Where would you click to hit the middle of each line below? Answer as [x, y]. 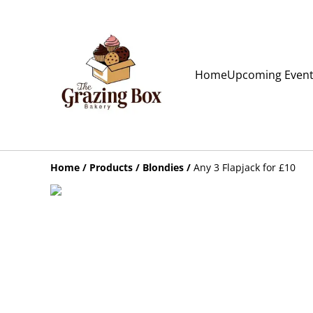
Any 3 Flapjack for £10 [245, 167]
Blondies [163, 167]
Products [111, 167]
